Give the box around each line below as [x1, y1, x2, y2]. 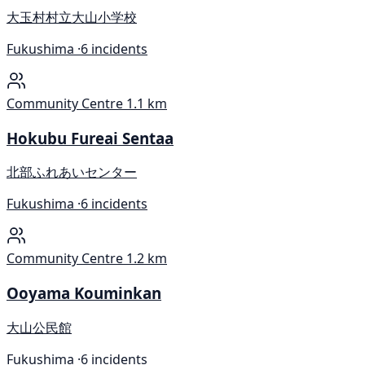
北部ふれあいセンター [7, 163, 137, 182]
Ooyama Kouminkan [7, 282, 161, 303]
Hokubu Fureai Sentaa [7, 127, 174, 148]
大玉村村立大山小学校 [7, 7, 137, 26]
